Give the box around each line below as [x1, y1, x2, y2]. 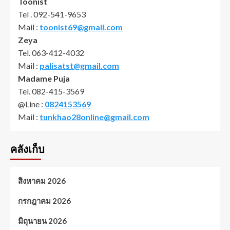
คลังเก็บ [10, 144, 45, 156]
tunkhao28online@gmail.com [40, 112, 149, 122]
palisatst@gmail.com [40, 61, 119, 71]
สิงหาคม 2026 [18, 176, 66, 186]
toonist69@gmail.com [40, 22, 123, 32]
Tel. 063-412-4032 [18, 48, 84, 58]
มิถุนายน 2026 [18, 216, 67, 226]
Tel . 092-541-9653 [18, 9, 86, 20]
